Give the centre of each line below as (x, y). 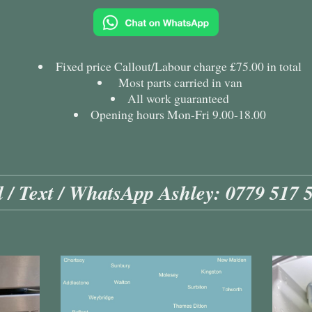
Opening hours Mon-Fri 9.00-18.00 (179, 115)
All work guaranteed (179, 99)
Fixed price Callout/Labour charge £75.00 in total (178, 67)
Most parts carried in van (179, 83)
